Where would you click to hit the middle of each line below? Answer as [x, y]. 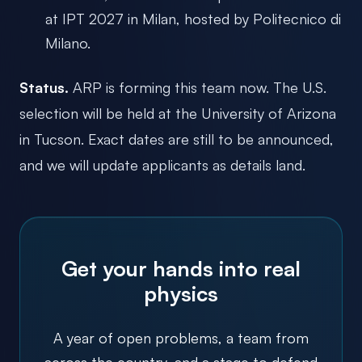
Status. [44, 87]
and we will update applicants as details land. [162, 164]
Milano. [68, 42]
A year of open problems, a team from [181, 337]
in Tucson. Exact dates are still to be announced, [177, 139]
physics [181, 293]
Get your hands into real [181, 268]
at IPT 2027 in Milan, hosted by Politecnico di [193, 18]
